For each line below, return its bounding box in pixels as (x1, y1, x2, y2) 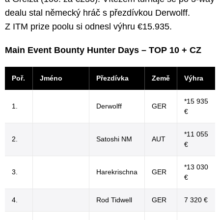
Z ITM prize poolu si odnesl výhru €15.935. (5, 22, 172, 31)
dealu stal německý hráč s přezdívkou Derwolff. (5, 8, 190, 18)
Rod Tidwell (96, 196, 132, 204)
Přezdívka (96, 74, 129, 82)
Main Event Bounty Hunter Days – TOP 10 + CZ (5, 45, 201, 55)
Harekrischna (96, 168, 137, 176)
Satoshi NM (96, 135, 132, 143)
